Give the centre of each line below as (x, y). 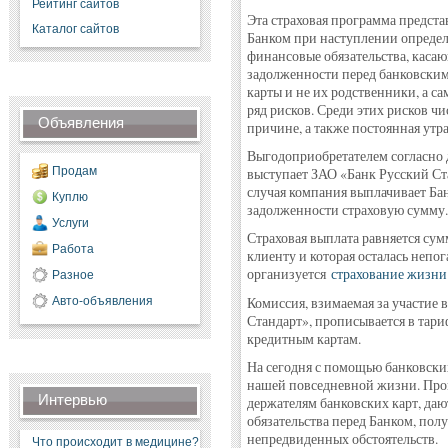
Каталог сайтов (75, 29)
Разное (72, 275)
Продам (74, 171)
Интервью (72, 399)
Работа (72, 249)
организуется (288, 274)
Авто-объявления (102, 301)
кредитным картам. (303, 339)
